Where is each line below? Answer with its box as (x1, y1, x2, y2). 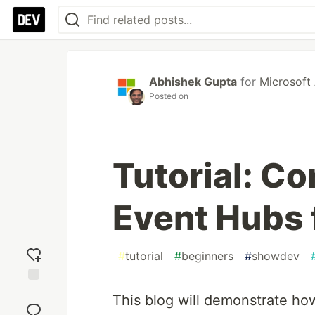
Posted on (149, 91, 188, 101)
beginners (181, 249, 233, 263)
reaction (15, 298, 53, 311)
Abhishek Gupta (149, 75, 237, 89)
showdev (252, 249, 300, 263)
